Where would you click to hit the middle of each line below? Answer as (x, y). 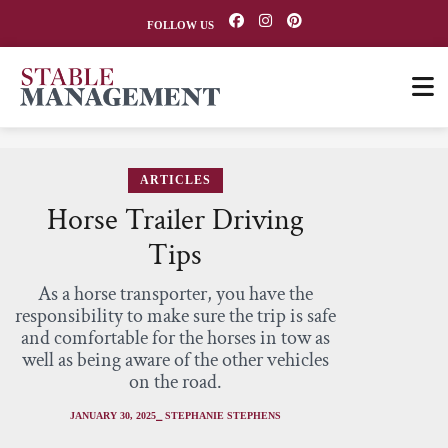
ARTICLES (175, 180)
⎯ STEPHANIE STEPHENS (218, 415)
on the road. (175, 382)
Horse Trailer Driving (175, 220)
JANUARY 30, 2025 (112, 415)
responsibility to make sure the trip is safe (175, 316)
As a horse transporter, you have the (175, 294)
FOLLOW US (180, 25)
